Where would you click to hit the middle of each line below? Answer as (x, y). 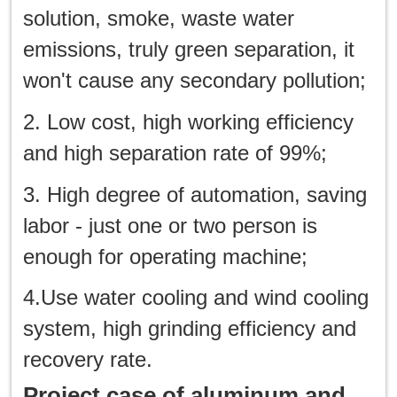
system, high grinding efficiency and (190, 329)
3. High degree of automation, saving (195, 194)
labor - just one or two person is (171, 225)
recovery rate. (88, 360)
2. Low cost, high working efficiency (189, 121)
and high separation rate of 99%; (175, 152)
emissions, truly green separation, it (189, 49)
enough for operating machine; (166, 256)
